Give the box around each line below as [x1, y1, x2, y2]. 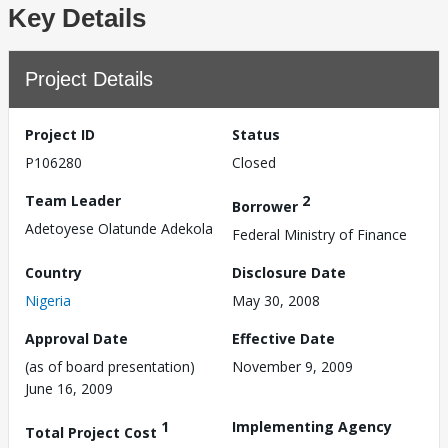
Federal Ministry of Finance [232, 224, 407, 244]
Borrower [232, 196, 302, 216]
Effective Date [232, 328, 335, 348]
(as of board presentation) [25, 356, 195, 376]
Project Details [25, 68, 153, 90]
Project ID [25, 125, 95, 144]
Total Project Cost [25, 422, 161, 442]
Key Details [8, 3, 146, 33]
